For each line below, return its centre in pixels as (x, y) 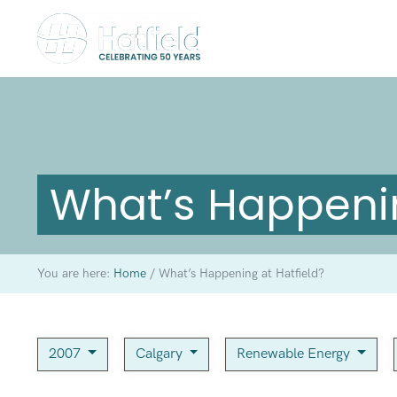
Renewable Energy (296, 354)
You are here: (75, 273)
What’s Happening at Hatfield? (239, 273)
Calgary (160, 354)
